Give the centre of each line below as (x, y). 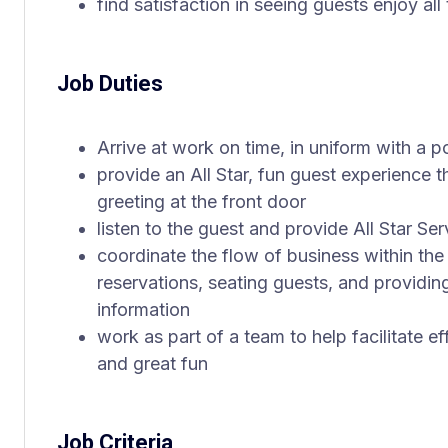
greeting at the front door (201, 201)
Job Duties (110, 83)
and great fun (152, 363)
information (143, 309)
